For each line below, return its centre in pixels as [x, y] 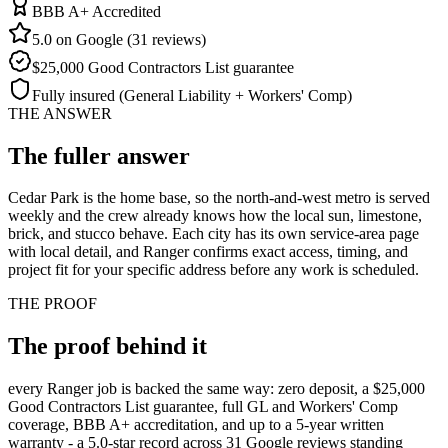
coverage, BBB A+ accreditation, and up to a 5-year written [196, 425]
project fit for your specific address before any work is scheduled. [213, 270]
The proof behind [97, 346]
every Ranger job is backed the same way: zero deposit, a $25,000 [216, 389]
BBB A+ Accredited [96, 11]
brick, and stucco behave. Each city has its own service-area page [213, 234]
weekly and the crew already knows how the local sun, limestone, [215, 216]
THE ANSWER [60, 113]
